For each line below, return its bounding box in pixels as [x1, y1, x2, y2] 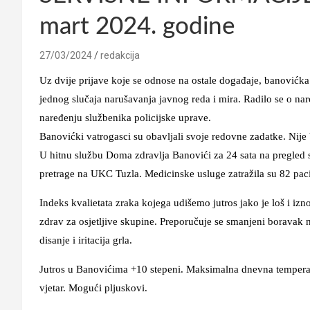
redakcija [100, 49, 140, 61]
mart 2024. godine [39, 14, 235, 39]
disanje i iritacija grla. [39, 234, 132, 246]
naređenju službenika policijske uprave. [39, 111, 211, 123]
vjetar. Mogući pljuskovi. [39, 282, 147, 293]
